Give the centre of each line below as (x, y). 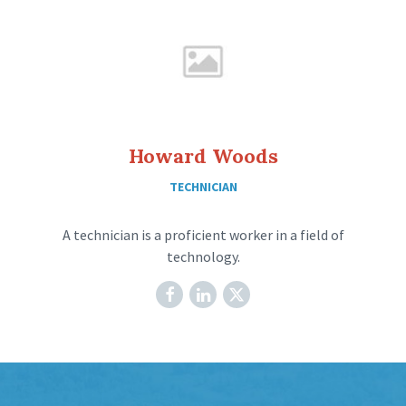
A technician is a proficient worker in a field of (203, 234)
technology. (203, 256)
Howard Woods (203, 155)
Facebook (206, 293)
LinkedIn (238, 293)
